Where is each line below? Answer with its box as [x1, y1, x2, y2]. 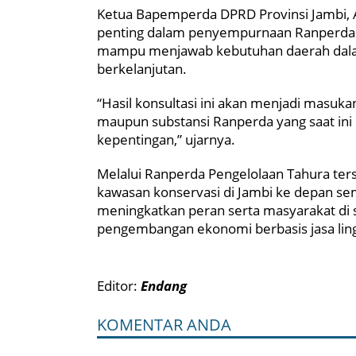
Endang [141, 276, 187, 295]
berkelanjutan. [97, 59, 187, 78]
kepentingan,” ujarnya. [97, 130, 235, 149]
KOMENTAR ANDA [97, 313, 231, 335]
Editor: [97, 276, 141, 295]
